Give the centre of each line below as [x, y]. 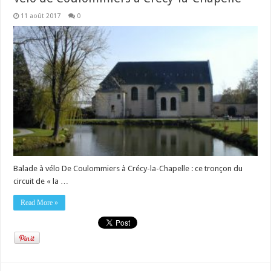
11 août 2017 [41, 16]
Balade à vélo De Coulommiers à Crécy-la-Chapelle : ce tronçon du [128, 168]
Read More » [40, 202]
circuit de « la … [41, 181]
